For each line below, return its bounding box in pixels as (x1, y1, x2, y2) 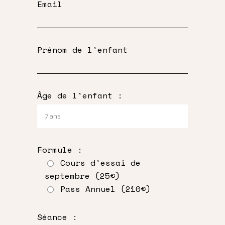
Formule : (37, 143, 82, 156)
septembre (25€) (45, 169, 120, 182)
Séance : (37, 210, 77, 223)
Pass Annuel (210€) (60, 182, 151, 195)
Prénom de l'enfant (37, 43, 128, 56)
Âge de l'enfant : (37, 89, 123, 101)
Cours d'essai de (60, 156, 141, 169)
